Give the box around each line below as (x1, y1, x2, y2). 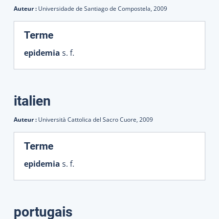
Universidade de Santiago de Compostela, (38, 4, 153, 13)
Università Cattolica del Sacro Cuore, (38, 115, 139, 124)
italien (14, 92, 51, 109)
